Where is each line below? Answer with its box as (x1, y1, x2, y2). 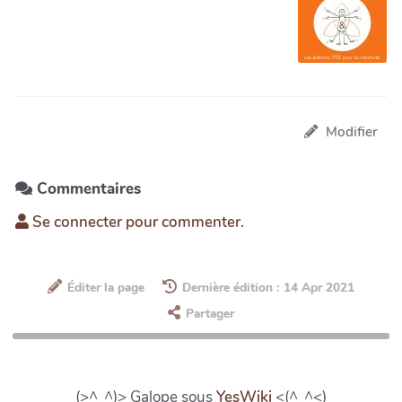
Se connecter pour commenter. (29, 212, 244, 233)
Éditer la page (66, 278, 144, 296)
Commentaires (32, 179, 141, 200)
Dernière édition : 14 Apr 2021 (182, 278, 355, 296)
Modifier (326, 123, 378, 142)
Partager (186, 304, 234, 322)
